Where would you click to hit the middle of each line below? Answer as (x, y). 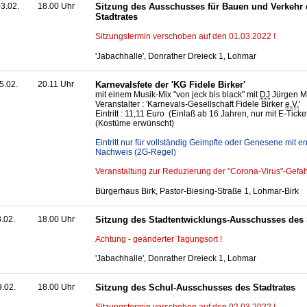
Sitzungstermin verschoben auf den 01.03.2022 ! (185, 37)
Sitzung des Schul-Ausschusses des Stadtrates (195, 287)
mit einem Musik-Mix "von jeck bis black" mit (177, 95)
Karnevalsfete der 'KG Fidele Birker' (170, 85)
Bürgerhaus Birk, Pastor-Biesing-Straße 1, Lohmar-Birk (197, 191)
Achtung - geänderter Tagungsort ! (159, 239)
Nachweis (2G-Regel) (136, 152)
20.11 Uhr (56, 85)
